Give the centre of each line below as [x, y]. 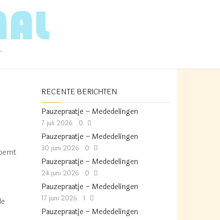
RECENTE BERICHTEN [79, 92]
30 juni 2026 [61, 148]
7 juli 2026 [58, 123]
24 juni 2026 [61, 173]
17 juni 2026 [60, 198]
